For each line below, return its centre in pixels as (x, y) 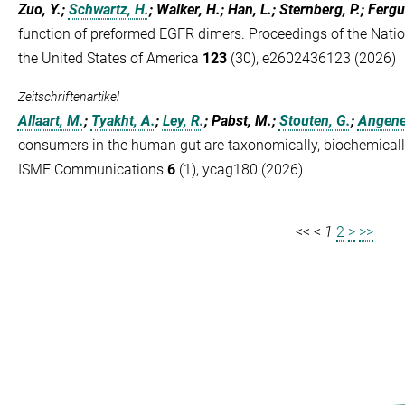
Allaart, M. (51, 121)
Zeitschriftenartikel (68, 97)
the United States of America (110, 58)
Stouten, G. (315, 121)
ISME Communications (92, 170)
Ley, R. (183, 121)
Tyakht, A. (123, 121)
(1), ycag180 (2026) (239, 170)
